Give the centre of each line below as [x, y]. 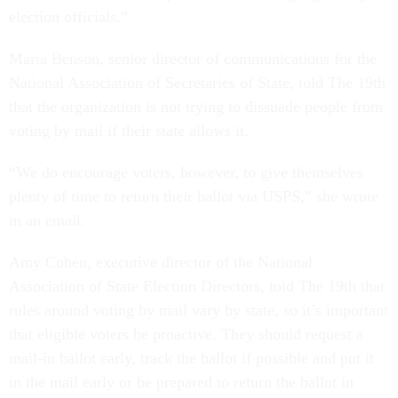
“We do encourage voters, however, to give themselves [186, 173]
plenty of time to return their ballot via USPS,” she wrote [194, 197]
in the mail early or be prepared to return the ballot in [181, 382]
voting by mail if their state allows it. [129, 131]
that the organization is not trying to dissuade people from [196, 107]
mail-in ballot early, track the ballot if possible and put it [191, 358]
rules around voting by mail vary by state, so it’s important [199, 310]
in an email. [47, 221]
